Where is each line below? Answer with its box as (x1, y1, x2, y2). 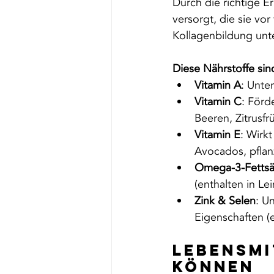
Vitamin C (194, 94, 242, 109)
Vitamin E (194, 127, 240, 143)
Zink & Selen (194, 193, 256, 209)
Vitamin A (194, 77, 241, 93)
